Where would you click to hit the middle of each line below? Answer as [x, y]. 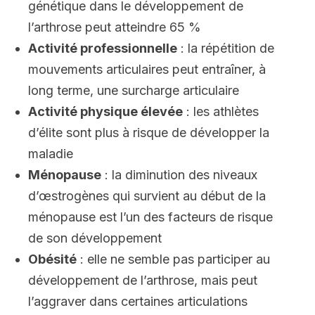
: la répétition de [226, 48]
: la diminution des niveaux [179, 175]
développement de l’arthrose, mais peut [143, 280]
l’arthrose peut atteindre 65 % [115, 27]
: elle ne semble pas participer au [173, 259]
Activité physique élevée [105, 111]
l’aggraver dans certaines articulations [138, 301]
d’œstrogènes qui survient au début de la [147, 196]
